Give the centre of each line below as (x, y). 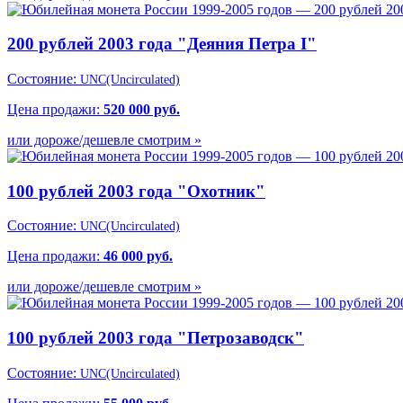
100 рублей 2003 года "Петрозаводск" (156, 338)
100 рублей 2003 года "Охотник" (136, 191)
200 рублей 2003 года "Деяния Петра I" (162, 44)
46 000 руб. (138, 256)
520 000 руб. (142, 109)
